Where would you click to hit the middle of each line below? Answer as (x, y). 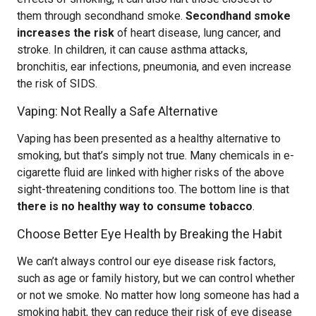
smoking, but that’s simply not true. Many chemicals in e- (156, 156)
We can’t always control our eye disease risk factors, (146, 261)
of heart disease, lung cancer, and (197, 33)
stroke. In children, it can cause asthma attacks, (132, 50)
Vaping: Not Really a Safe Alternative (117, 111)
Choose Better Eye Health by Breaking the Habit (150, 234)
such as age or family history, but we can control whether (156, 278)
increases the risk (66, 33)
